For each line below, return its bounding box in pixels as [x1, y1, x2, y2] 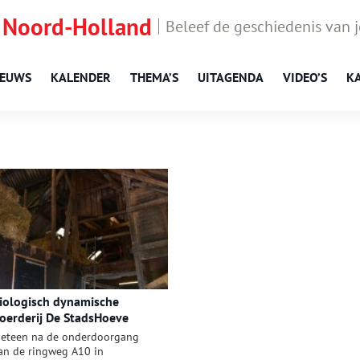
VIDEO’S [283, 69, 327, 85]
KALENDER [51, 69, 111, 85]
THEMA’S [130, 69, 178, 85]
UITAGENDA [198, 69, 264, 85]
